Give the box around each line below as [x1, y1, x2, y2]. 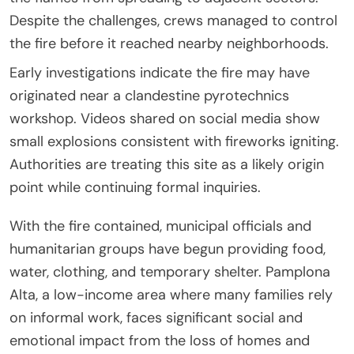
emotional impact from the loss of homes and [9, 330, 310, 350]
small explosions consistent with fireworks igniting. [9, 131, 339, 151]
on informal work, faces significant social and [9, 307, 303, 327]
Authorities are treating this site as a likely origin [9, 154, 324, 174]
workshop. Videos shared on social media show [9, 108, 320, 128]
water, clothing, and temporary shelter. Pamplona [9, 262, 330, 281]
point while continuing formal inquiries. [9, 177, 261, 197]
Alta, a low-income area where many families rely [9, 284, 333, 304]
